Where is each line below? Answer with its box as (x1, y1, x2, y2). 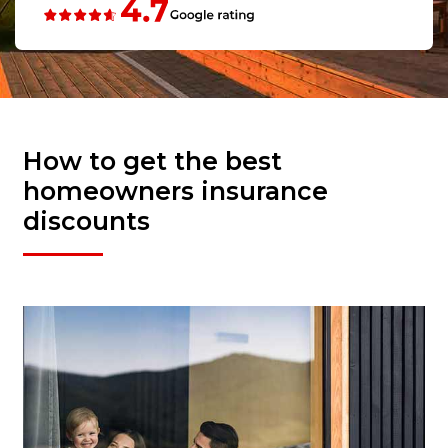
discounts (23, 205, 150, 236)
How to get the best (23, 145, 282, 176)
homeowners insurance (23, 175, 328, 206)
